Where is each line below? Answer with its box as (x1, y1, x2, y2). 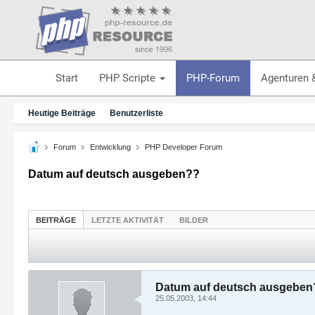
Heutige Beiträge (28, 108, 96, 118)
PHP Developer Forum (145, 142, 222, 151)
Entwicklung (90, 142, 131, 151)
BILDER (179, 215, 208, 224)
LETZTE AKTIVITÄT (91, 215, 164, 224)
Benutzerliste (110, 108, 163, 118)
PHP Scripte (98, 71, 158, 84)
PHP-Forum (186, 71, 240, 84)
